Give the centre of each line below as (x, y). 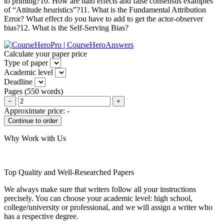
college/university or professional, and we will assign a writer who (108, 207)
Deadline (18, 81)
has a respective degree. (41, 216)
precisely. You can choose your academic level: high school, (98, 198)
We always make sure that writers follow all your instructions (100, 189)
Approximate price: (35, 110)
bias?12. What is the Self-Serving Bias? (67, 27)
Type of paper (26, 62)
